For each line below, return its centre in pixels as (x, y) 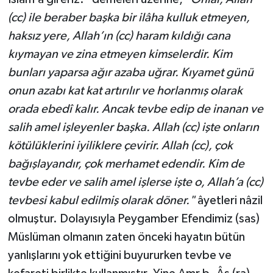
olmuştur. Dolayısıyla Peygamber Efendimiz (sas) (133, 218)
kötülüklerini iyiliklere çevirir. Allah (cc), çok (120, 145)
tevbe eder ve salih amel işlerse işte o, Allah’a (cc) (135, 182)
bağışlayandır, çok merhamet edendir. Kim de (126, 164)
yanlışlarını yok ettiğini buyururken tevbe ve (119, 255)
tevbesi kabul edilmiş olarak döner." (101, 200)
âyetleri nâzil (229, 200)
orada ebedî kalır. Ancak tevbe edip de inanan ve (135, 109)
